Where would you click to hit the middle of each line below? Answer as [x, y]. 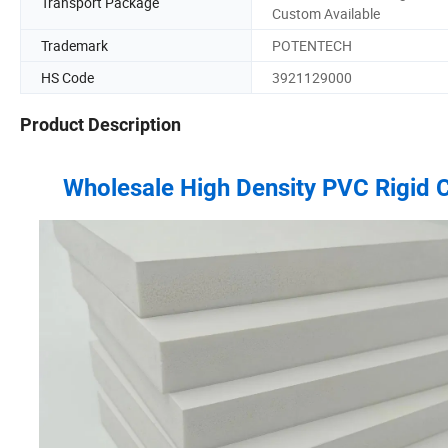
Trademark [74, 45]
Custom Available [326, 13]
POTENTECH [312, 45]
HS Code [67, 77]
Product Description [100, 125]
